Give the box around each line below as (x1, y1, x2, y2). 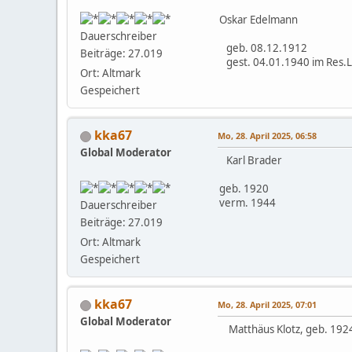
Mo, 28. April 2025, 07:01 (218, 299, 317, 311)
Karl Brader (219, 153, 282, 168)
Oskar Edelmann (219, 13, 298, 27)
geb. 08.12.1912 (219, 41, 307, 56)
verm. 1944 (219, 196, 276, 211)
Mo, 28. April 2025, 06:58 (218, 130, 317, 142)
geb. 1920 (219, 181, 269, 196)
